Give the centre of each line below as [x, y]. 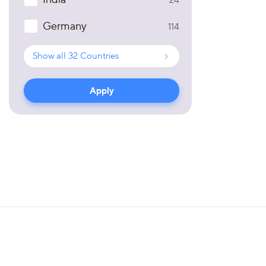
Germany [65, 26]
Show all [49, 56]
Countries [99, 56]
